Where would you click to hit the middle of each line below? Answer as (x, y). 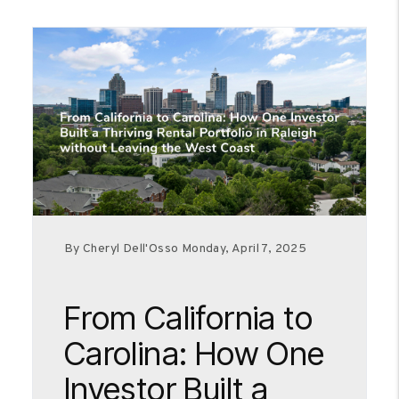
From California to (188, 318)
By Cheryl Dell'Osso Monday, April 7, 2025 (185, 248)
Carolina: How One (194, 353)
